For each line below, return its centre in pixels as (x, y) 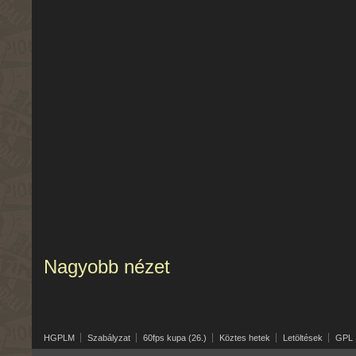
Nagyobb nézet (107, 267)
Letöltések (303, 338)
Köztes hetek (245, 338)
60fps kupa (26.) (175, 338)
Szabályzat (109, 338)
